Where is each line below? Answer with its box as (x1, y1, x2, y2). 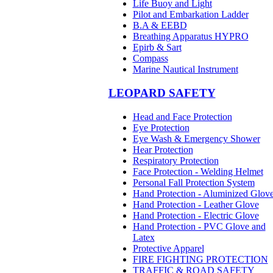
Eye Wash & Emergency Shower (132, 133, 260, 144)
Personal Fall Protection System (132, 177, 255, 188)
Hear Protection (132, 144, 193, 155)
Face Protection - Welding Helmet (132, 166, 263, 177)
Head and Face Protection (132, 111, 232, 122)
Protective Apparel (132, 243, 204, 253)
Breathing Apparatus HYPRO (132, 31, 249, 42)
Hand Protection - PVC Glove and (132, 221, 266, 232)
